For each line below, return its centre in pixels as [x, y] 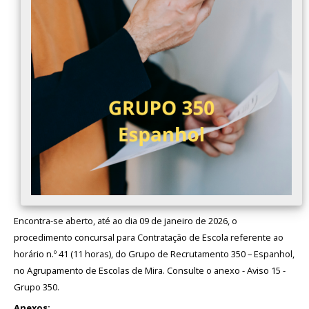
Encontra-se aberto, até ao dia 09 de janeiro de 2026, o [126, 221]
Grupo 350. [37, 287]
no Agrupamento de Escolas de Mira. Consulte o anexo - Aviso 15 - [150, 270]
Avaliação [38, 22]
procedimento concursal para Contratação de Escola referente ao [149, 237]
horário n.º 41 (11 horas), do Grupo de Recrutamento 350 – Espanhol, [154, 254]
